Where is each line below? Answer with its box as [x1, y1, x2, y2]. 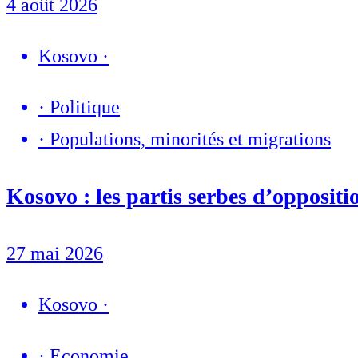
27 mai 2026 [6, 243, 103, 265]
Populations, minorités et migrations [50, 129, 331, 150]
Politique [50, 97, 120, 118]
